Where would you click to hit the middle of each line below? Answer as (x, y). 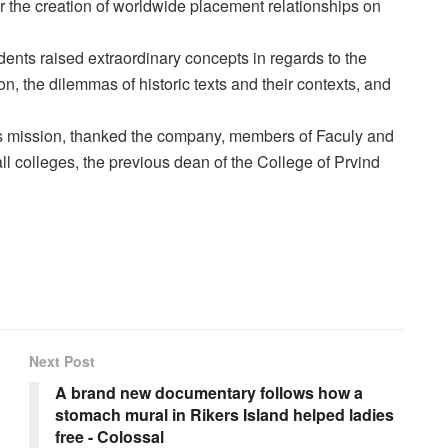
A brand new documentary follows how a (209, 392)
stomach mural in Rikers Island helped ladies (224, 414)
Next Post (62, 360)
